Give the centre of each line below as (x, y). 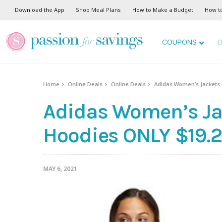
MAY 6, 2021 (60, 169)
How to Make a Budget (163, 10)
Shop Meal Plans (98, 10)
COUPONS (179, 42)
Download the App (40, 10)
